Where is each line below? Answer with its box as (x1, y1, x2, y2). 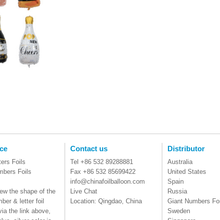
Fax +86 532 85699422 (70, 168, 136, 175)
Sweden (167, 207, 190, 215)
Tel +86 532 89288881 (70, 158, 133, 165)
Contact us (70, 144, 108, 153)
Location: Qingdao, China (70, 197, 142, 205)
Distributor (167, 144, 205, 153)
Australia (167, 158, 192, 165)
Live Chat (70, 188, 97, 195)
